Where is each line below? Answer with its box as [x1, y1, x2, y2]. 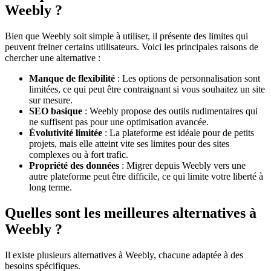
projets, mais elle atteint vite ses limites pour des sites [29, 139, 229, 149]
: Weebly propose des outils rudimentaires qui [82, 106, 258, 117]
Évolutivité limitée [29, 128, 102, 139]
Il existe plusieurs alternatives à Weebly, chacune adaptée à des [5, 250, 243, 261]
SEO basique [29, 106, 82, 117]
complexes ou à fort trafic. [29, 149, 128, 160]
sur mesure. [29, 95, 73, 106]
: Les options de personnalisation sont [115, 73, 260, 84]
